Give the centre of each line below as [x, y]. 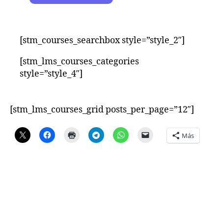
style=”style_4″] [51, 74]
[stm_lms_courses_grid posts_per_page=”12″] [102, 110]
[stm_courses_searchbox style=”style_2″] [102, 41]
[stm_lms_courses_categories [79, 62]
